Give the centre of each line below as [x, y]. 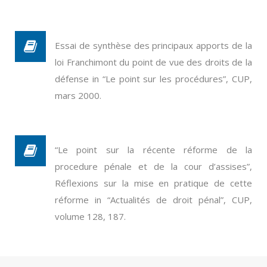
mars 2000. [78, 95]
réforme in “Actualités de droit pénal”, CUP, [153, 200]
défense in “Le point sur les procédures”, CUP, [153, 79]
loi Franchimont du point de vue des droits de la [153, 62]
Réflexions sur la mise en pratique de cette [153, 183]
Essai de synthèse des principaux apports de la [153, 45]
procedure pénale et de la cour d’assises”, [153, 166]
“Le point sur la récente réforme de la [153, 150]
